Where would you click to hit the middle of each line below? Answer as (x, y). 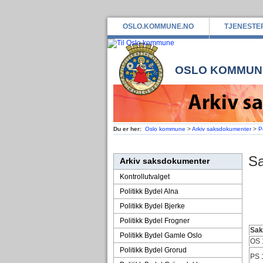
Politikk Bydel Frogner (154, 221)
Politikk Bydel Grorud (153, 250)
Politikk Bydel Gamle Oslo (161, 235)
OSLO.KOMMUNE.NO (158, 26)
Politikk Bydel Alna (149, 191)
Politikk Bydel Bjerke (152, 206)
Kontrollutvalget (144, 177)
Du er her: (127, 129)
